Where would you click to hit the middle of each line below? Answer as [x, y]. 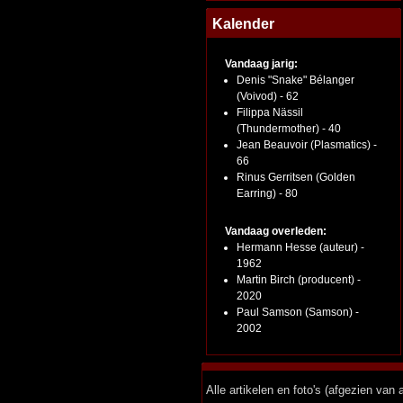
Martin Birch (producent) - [299, 280]
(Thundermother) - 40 [289, 129]
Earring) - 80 [267, 193]
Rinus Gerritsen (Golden [296, 177]
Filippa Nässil [270, 112]
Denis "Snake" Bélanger [296, 80]
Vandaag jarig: [261, 64]
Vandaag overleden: [276, 231]
